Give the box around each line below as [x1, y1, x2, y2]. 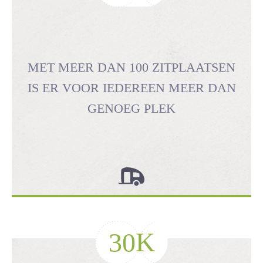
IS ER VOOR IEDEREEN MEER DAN [27, 80, 236, 95]
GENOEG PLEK [87, 100, 176, 116]
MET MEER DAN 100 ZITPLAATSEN [28, 59, 235, 75]
